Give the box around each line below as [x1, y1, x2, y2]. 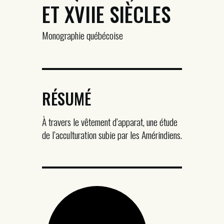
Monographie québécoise [42, 28, 123, 42]
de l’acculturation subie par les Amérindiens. [42, 127, 182, 142]
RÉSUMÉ [42, 86, 91, 110]
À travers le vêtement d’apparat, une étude [42, 114, 177, 129]
